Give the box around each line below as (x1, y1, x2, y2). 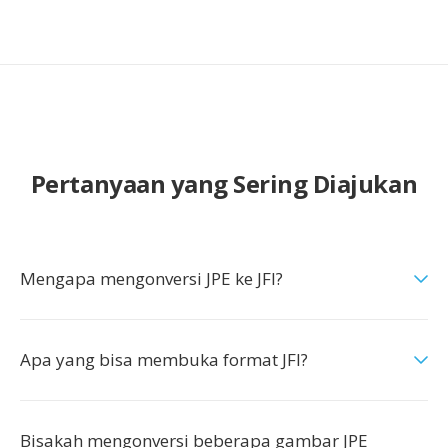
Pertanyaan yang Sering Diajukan (30, 167, 418, 200)
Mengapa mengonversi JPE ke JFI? (20, 267, 283, 290)
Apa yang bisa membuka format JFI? (20, 348, 308, 371)
